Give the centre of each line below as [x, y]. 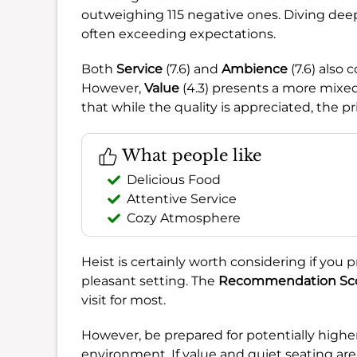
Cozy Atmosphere [184, 218]
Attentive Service [182, 198]
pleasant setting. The [150, 280]
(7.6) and [192, 69]
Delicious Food [174, 179]
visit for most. [124, 300]
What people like [190, 155]
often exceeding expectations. [178, 33]
